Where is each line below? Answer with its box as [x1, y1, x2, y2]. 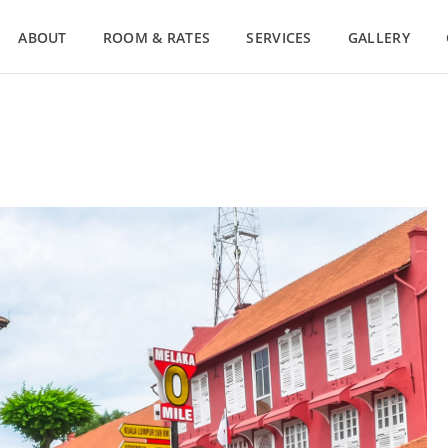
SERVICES [246, 28, 312, 47]
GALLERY [347, 28, 410, 47]
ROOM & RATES [102, 28, 211, 47]
